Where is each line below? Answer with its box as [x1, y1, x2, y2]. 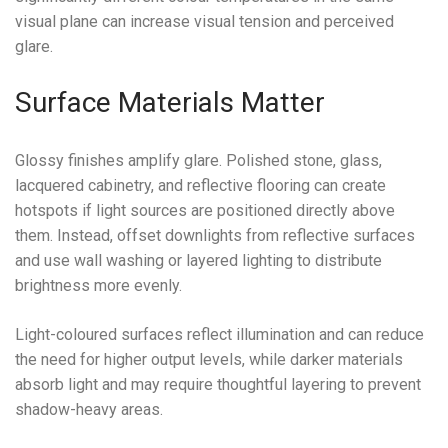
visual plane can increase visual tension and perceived [15, 12, 394, 32]
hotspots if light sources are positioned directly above [15, 201, 395, 221]
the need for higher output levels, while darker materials [15, 350, 403, 370]
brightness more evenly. [15, 276, 182, 296]
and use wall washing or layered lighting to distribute [15, 251, 382, 271]
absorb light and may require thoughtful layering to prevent [15, 375, 421, 395]
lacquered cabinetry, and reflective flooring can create [15, 176, 386, 196]
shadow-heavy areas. [15, 400, 163, 420]
